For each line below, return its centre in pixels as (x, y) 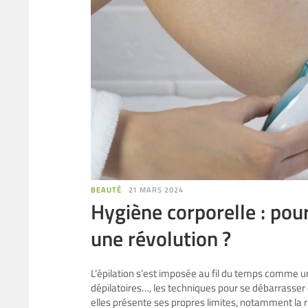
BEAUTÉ (106, 189)
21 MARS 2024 (156, 189)
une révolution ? (161, 238)
